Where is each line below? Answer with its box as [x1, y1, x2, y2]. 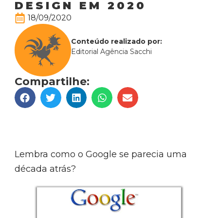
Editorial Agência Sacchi [71, 47, 152, 56]
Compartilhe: [15, 75, 90, 89]
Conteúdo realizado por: [71, 36, 163, 46]
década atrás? [15, 163, 76, 174]
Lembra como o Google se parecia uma [15, 148, 187, 160]
